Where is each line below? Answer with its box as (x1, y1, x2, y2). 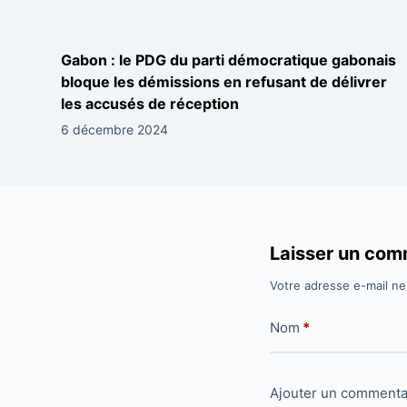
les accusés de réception (61, 94, 240, 114)
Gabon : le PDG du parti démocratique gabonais (61, 51, 397, 70)
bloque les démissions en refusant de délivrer (61, 73, 388, 92)
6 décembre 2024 (61, 122, 169, 138)
